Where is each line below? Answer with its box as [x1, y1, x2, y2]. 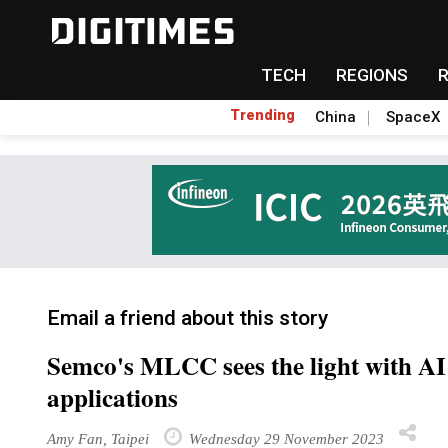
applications [47, 379, 178, 416]
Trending [230, 107, 295, 123]
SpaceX [386, 108, 440, 126]
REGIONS [335, 65, 408, 85]
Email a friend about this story [47, 306, 328, 330]
